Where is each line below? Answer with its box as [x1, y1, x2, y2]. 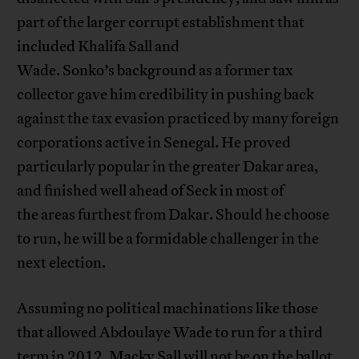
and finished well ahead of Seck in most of [17, 181, 284, 201]
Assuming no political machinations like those [17, 299, 319, 319]
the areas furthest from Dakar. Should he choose [17, 205, 330, 225]
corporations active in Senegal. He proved [17, 133, 292, 153]
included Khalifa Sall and [17, 37, 180, 57]
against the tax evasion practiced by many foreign [17, 109, 340, 129]
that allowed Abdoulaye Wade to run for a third [17, 323, 324, 343]
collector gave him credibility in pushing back [17, 85, 315, 105]
